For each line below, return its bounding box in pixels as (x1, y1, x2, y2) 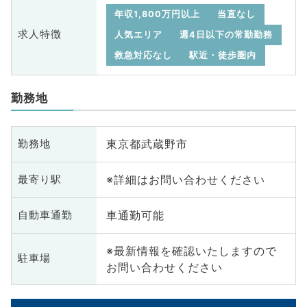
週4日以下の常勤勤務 (180, 29, 273, 40)
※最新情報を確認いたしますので (106, 243, 277, 258)
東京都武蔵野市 (106, 137, 188, 151)
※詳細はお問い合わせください (106, 173, 265, 187)
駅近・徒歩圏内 (189, 49, 257, 60)
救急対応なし (114, 49, 173, 60)
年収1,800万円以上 (114, 8, 201, 19)
